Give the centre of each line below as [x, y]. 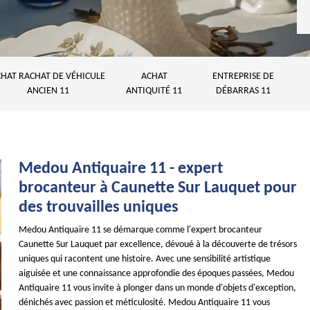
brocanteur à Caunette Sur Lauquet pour [158, 188]
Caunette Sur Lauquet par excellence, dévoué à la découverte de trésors [158, 245]
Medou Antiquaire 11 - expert [121, 169]
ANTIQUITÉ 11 [154, 91]
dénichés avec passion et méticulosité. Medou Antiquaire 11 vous [145, 303]
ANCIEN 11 [48, 91]
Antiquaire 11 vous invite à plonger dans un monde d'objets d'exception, [158, 288]
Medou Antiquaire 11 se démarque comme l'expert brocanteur [141, 230]
